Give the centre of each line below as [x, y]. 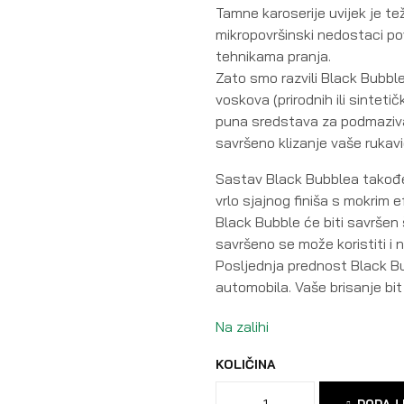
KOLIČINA [246, 364]
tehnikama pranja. [273, 55]
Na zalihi [242, 326]
